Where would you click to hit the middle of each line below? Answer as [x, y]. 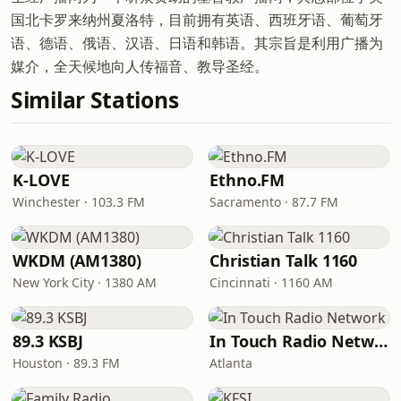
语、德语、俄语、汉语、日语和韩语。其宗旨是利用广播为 [197, 43]
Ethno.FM [247, 180]
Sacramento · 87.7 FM [274, 202]
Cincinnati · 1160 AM [271, 282]
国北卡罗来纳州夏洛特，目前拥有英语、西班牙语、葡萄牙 [197, 20]
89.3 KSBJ [48, 341]
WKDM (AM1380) [77, 260]
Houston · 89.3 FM [66, 363]
